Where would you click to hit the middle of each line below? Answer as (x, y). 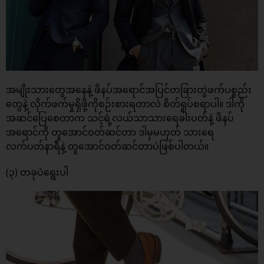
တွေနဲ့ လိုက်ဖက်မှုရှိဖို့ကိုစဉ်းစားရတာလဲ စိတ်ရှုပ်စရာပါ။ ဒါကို (125, 103)
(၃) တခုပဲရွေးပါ (37, 172)
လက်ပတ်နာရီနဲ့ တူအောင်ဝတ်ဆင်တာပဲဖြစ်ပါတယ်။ (107, 146)
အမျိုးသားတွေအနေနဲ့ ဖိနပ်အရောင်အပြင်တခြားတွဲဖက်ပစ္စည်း (129, 89)
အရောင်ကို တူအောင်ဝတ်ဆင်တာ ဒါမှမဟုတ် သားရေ (110, 132)
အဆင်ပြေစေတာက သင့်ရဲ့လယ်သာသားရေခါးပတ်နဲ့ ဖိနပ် (120, 118)
